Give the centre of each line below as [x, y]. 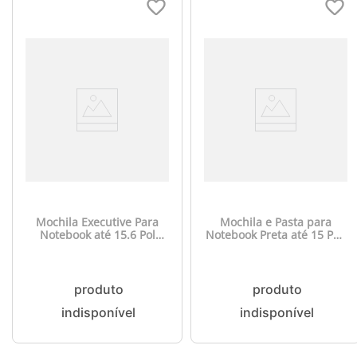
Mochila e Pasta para [276, 222]
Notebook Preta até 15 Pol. [276, 235]
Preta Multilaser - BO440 [97, 247]
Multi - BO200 [276, 247]
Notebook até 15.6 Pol [97, 235]
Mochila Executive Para [97, 222]
